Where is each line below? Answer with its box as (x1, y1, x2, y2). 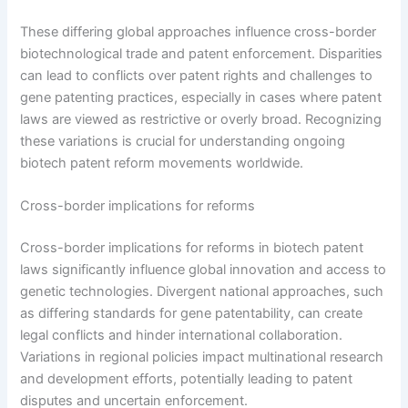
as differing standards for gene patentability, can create (20, 304, 363, 321)
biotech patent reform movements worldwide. (20, 154, 304, 171)
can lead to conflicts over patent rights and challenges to (20, 66, 373, 84)
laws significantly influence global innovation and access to (20, 260, 387, 278)
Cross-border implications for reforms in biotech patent (20, 239, 364, 256)
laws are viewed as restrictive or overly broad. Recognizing (20, 110, 382, 127)
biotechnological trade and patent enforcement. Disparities (20, 45, 383, 62)
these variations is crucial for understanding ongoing (20, 132, 346, 149)
